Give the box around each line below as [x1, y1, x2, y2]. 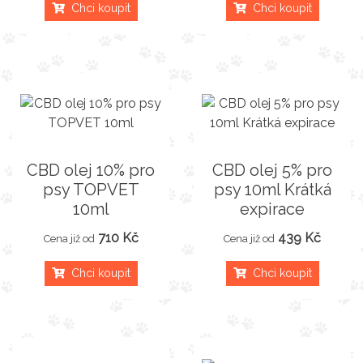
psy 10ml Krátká [213, 179, 331, 199]
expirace [240, 199, 305, 219]
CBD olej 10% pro [27, 160, 155, 180]
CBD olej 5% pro [212, 160, 332, 180]
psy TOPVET [42, 179, 139, 199]
